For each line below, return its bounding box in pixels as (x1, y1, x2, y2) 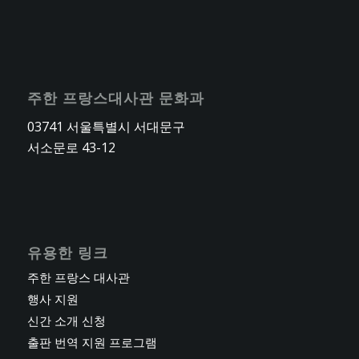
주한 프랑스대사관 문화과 (26, 87, 204, 107)
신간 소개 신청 (26, 312, 106, 329)
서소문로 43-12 (26, 139, 115, 157)
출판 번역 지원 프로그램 (26, 333, 157, 350)
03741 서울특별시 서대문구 (26, 118, 185, 136)
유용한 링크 (26, 242, 108, 262)
